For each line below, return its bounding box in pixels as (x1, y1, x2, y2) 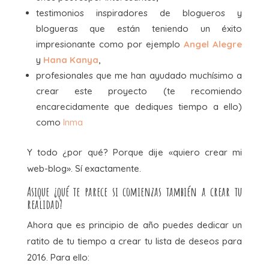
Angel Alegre (184, 38, 243, 50)
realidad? (26, 196, 62, 212)
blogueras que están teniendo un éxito (35, 22, 243, 34)
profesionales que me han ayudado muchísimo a (35, 69, 243, 81)
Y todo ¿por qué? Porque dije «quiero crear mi (26, 146, 243, 158)
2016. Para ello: (26, 251, 89, 263)
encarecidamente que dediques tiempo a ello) (35, 100, 243, 112)
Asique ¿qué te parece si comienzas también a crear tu (26, 183, 243, 199)
